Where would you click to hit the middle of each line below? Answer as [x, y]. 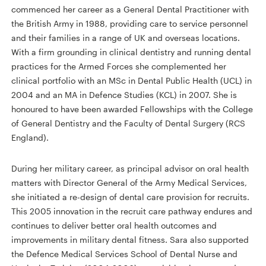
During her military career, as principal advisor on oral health [130, 168]
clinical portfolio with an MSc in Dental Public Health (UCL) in [132, 80]
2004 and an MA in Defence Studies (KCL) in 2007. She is [124, 94]
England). [30, 137]
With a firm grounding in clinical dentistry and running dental [132, 52]
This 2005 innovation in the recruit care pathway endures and [132, 211]
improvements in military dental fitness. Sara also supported [130, 239]
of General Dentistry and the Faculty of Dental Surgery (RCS [129, 123]
